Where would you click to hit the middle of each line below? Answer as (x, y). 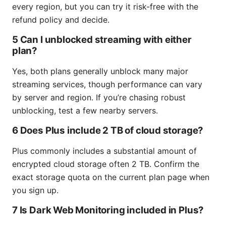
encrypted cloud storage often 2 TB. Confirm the (106, 164)
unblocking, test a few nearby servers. (85, 111)
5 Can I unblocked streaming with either (102, 40)
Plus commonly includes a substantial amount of (104, 151)
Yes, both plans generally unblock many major (100, 71)
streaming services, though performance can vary (107, 84)
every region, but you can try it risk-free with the (105, 7)
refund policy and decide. (61, 20)
